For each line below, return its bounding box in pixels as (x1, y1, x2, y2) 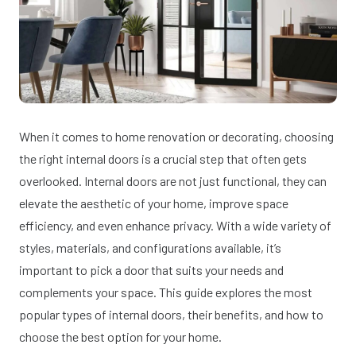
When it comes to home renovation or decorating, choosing (19, 128, 334, 144)
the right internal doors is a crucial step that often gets (19, 150, 307, 166)
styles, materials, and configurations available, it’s (19, 239, 281, 255)
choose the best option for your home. (19, 328, 222, 344)
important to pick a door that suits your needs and (19, 261, 284, 277)
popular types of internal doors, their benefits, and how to (19, 306, 323, 322)
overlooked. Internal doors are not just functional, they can (19, 172, 327, 188)
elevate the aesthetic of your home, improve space (19, 195, 288, 211)
